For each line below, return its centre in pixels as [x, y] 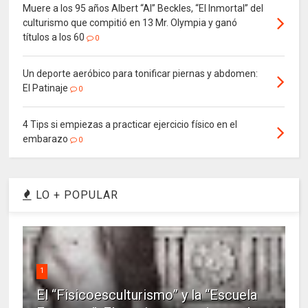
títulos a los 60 [54, 37]
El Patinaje [46, 88]
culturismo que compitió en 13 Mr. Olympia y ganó [130, 23]
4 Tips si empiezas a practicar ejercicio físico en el [130, 125]
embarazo [46, 139]
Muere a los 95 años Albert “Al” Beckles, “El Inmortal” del [143, 9]
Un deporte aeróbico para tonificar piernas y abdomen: [141, 74]
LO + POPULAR [76, 195]
